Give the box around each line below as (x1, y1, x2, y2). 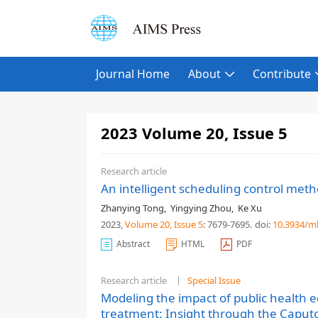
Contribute (253, 66, 311, 82)
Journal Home (96, 66, 170, 82)
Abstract (116, 238, 150, 250)
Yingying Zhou (170, 202, 231, 214)
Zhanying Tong (101, 202, 164, 214)
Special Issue (187, 274, 241, 287)
